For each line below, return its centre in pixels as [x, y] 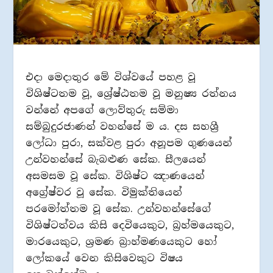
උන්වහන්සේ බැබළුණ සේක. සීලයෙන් [116, 159]
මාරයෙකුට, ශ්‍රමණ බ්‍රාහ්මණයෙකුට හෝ [122, 241]
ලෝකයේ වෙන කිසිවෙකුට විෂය [105, 258]
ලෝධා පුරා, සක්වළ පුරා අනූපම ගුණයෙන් [129, 143]
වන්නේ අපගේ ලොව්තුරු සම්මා [102, 110]
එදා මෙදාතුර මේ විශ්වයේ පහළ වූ [111, 77]
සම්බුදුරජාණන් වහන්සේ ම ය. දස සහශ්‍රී [122, 126]
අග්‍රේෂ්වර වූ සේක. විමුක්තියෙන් [104, 192]
